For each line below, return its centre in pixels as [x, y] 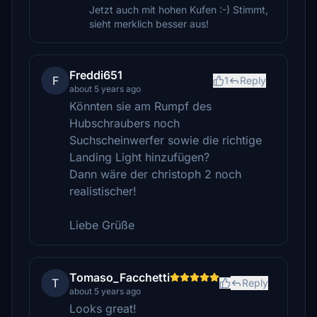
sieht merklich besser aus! [149, 24]
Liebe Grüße [102, 225]
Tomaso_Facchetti [120, 277]
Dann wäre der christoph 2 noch [155, 174]
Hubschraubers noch [125, 123]
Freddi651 [96, 75]
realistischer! [103, 191]
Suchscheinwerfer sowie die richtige [166, 140]
